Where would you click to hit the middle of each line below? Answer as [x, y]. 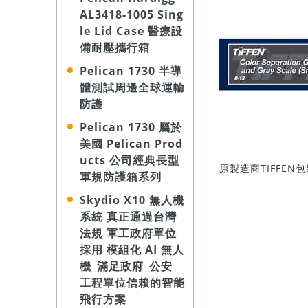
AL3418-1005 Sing [132, 14]
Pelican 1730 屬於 [131, 127]
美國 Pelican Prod [131, 144]
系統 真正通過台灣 [128, 217]
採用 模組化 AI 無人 [132, 250]
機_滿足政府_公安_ [129, 266]
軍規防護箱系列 [121, 177]
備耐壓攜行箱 [115, 47]
